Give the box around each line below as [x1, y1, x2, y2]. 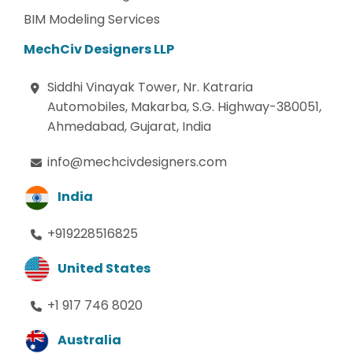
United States [57, 259, 150, 278]
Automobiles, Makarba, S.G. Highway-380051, [47, 97, 321, 116]
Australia [57, 331, 121, 350]
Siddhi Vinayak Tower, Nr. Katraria [47, 77, 253, 96]
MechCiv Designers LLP [24, 39, 174, 58]
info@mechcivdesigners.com [47, 152, 227, 171]
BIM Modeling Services [24, 9, 160, 28]
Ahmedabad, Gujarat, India [47, 117, 211, 136]
